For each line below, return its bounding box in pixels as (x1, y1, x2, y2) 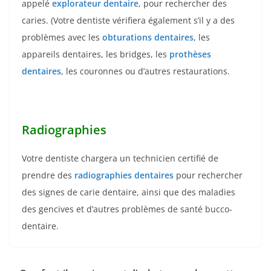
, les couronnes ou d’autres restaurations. (61, 65, 230, 77)
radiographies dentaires (74, 169, 174, 181)
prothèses (169, 48, 211, 60)
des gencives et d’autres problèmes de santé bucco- (22, 203, 232, 215)
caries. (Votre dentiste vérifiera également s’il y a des (22, 14, 235, 26)
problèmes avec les (22, 31, 102, 43)
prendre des (22, 169, 74, 181)
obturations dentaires (102, 31, 194, 43)
